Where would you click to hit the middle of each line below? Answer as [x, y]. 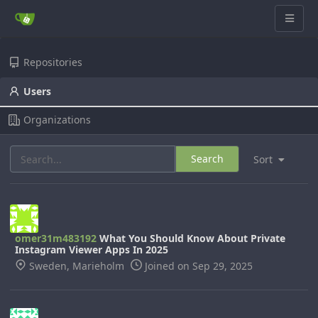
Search [208, 159]
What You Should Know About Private [191, 238]
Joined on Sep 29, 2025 [197, 266]
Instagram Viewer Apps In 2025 [92, 250]
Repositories [53, 62]
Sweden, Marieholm [77, 266]
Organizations [57, 120]
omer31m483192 [56, 238]
